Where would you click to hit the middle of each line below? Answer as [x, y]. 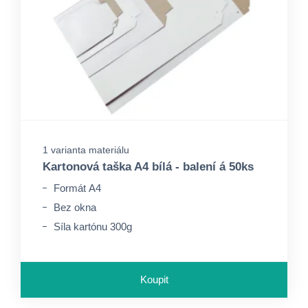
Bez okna [75, 207]
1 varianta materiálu [86, 150]
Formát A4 [77, 188]
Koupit [154, 279]
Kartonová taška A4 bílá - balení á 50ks [148, 167]
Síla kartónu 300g [93, 227]
